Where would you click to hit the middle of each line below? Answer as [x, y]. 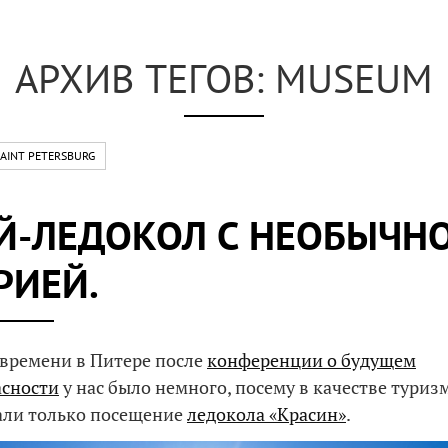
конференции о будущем [311, 359]
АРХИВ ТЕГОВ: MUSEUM [224, 78]
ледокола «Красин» [266, 413]
